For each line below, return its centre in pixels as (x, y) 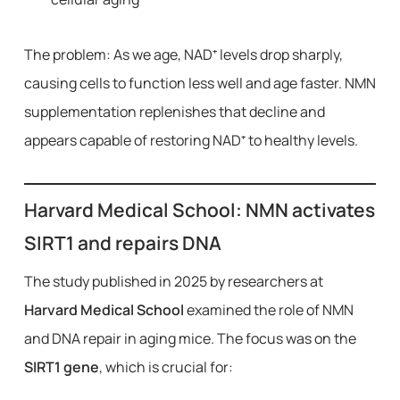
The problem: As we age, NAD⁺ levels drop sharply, (183, 54)
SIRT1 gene (61, 367)
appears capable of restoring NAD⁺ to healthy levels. (191, 140)
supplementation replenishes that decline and (174, 112)
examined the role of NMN (268, 310)
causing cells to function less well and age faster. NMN (200, 83)
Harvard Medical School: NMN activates (199, 210)
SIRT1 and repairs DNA (122, 243)
